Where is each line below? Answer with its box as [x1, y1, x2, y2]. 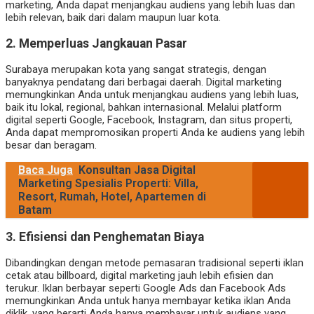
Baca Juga [18, 163, 73, 177]
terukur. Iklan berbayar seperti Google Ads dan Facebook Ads [6, 281, 286, 294]
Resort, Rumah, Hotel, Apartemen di [18, 189, 206, 203]
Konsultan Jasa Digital [78, 163, 196, 177]
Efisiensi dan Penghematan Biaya [19, 230, 204, 245]
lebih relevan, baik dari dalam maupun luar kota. [6, 11, 221, 25]
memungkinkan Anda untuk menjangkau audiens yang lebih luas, [6, 88, 299, 101]
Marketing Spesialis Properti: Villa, [18, 176, 198, 190]
